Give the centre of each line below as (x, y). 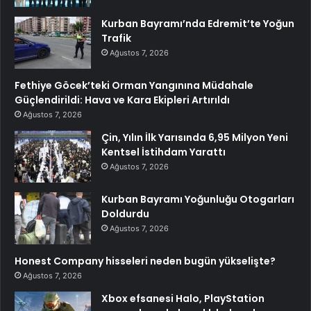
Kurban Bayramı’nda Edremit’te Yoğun (198, 24)
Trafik (116, 39)
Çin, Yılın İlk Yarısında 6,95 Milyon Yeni (195, 138)
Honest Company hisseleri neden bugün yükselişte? (145, 261)
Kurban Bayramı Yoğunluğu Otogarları (198, 200)
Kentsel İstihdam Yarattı (163, 152)
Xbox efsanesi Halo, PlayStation (183, 299)
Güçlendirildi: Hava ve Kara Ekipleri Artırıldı (122, 100)
